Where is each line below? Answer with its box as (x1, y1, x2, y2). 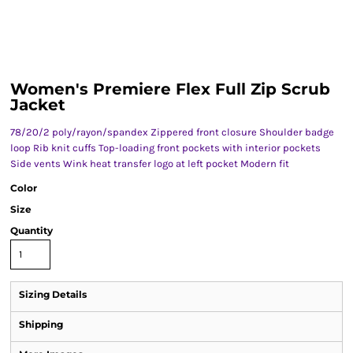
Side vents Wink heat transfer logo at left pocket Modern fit (10, 158, 289, 169)
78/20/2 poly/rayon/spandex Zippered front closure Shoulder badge (10, 126, 334, 138)
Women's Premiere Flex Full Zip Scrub (10, 80, 330, 98)
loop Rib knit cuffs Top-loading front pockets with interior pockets (10, 142, 321, 154)
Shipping (19, 318, 63, 330)
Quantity (10, 225, 53, 236)
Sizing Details (19, 288, 87, 300)
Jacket (10, 95, 65, 114)
